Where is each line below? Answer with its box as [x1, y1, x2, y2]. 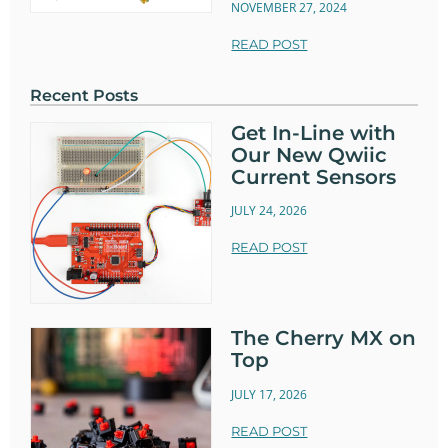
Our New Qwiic [231, 142, 388, 167]
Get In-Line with [231, 120, 397, 145]
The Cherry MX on [231, 326, 417, 351]
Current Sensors [231, 164, 397, 189]
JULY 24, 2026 [231, 202, 308, 220]
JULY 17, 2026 [231, 385, 308, 403]
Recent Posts [30, 85, 138, 105]
